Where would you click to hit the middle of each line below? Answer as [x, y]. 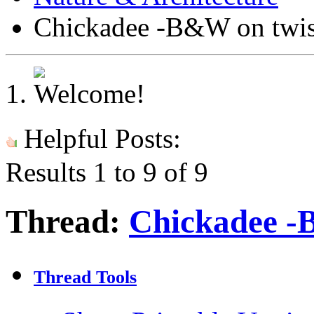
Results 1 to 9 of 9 [107, 172]
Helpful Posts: [99, 138]
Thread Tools [85, 278]
